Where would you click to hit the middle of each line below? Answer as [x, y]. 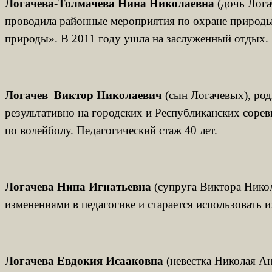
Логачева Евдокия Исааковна [86, 260]
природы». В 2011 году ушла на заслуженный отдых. [137, 38]
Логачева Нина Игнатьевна [78, 186]
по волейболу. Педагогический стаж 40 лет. [111, 130]
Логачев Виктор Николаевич [83, 95]
